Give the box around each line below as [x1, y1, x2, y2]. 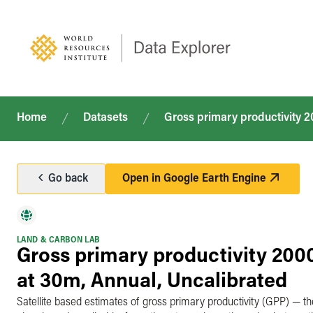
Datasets [83, 112, 128, 124]
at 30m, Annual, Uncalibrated [17, 271, 287, 293]
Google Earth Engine [163, 173, 266, 184]
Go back [48, 173, 88, 184]
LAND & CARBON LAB [17, 235, 101, 245]
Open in [122, 173, 163, 184]
